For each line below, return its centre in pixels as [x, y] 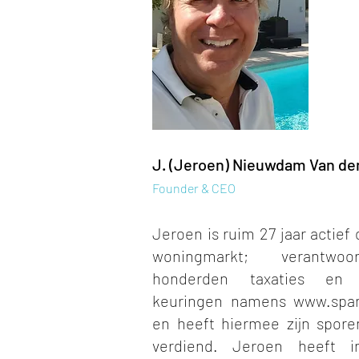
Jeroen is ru [195, 233]
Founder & [181, 188]
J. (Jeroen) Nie [204, 164]
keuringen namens [223, 301]
